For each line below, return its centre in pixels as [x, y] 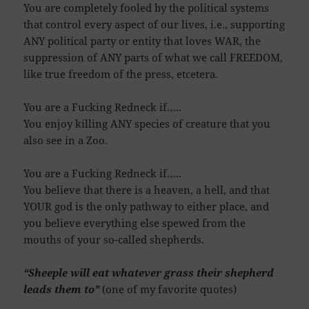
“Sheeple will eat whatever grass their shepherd [149, 272]
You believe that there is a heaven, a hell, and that [147, 189]
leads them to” [62, 289]
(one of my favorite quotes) [170, 289]
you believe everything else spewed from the [135, 222]
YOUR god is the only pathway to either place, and [147, 206]
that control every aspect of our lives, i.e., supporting [154, 24]
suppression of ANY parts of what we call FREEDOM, [153, 57]
